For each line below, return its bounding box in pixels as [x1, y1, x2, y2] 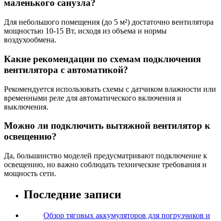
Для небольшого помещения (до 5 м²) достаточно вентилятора [4, 18, 214, 27]
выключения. [4, 102, 48, 111]
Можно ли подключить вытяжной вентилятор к [4, 120, 210, 131]
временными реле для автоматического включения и [4, 93, 182, 102]
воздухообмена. [4, 36, 56, 44]
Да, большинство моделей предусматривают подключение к [4, 151, 207, 160]
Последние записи [24, 187, 121, 201]
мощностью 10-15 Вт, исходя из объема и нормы [4, 27, 167, 36]
